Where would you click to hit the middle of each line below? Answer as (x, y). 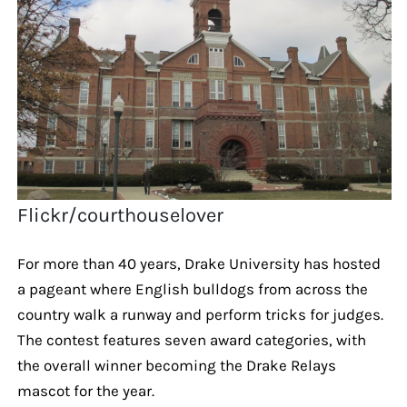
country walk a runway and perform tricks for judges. (200, 314)
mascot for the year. (85, 390)
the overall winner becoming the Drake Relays (176, 365)
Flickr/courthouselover (121, 215)
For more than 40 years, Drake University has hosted (199, 263)
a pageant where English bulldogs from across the (192, 288)
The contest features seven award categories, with (191, 339)
